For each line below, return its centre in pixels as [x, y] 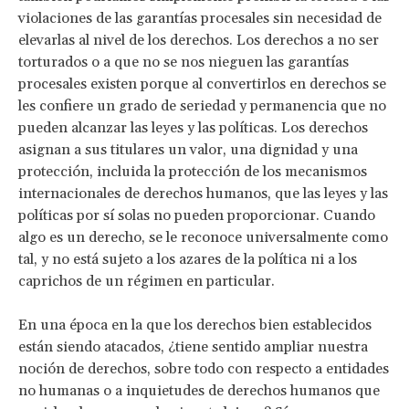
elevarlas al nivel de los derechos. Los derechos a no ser [199, 40]
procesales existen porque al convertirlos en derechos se [202, 84]
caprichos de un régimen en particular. [147, 281]
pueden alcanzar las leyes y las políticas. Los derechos [193, 127]
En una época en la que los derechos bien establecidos [195, 325]
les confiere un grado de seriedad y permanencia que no [202, 105]
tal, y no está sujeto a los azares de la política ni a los [188, 259]
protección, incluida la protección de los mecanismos [193, 171]
